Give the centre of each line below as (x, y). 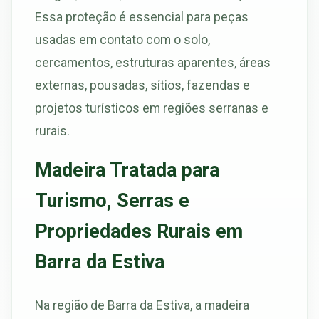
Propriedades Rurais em (139, 232)
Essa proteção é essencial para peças (142, 17)
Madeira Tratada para (127, 171)
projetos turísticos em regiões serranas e (152, 108)
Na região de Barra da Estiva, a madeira (142, 305)
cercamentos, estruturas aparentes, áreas (153, 63)
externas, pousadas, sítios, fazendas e (142, 85)
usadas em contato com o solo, (122, 40)
